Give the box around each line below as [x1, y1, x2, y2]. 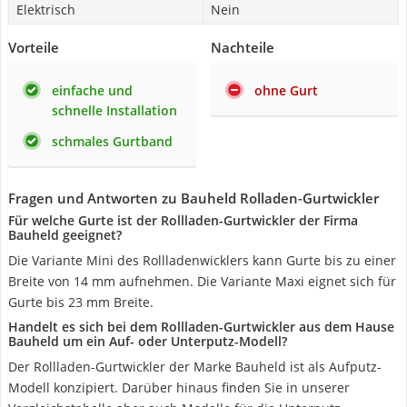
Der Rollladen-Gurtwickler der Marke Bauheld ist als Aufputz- [8, 358, 382, 375]
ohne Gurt [254, 82, 318, 99]
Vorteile [8, 38, 59, 56]
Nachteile [211, 38, 274, 56]
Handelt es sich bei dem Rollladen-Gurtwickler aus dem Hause [8, 318, 394, 335]
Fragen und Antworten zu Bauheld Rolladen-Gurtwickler [8, 189, 379, 207]
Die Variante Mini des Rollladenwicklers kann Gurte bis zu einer [8, 252, 396, 269]
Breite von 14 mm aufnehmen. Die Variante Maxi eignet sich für [8, 273, 396, 290]
